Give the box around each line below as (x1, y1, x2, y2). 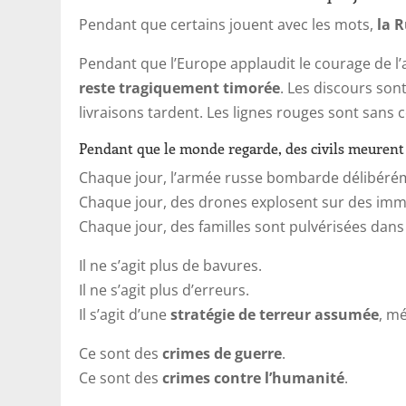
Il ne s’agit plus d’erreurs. (79, 279, 250, 300)
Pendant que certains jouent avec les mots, (79, 14, 378, 34)
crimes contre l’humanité (162, 367, 345, 388)
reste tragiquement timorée (79, 77, 281, 98)
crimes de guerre (162, 343, 283, 363)
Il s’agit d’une (79, 304, 171, 324)
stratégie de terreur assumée (170, 304, 380, 324)
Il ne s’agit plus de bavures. (79, 255, 263, 275)
